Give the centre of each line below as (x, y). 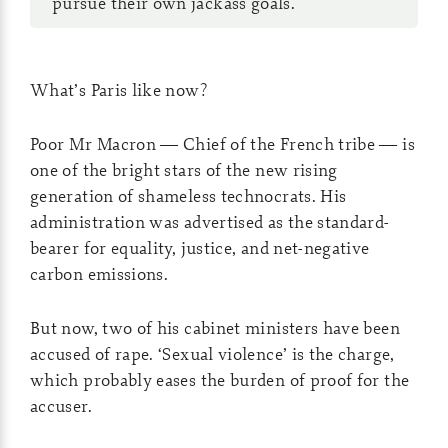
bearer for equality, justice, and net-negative (200, 247)
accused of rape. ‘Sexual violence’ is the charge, (212, 353)
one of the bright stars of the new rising (184, 169)
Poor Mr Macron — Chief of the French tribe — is (222, 143)
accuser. (61, 405)
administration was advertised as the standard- (210, 221)
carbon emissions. (99, 273)
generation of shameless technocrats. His (188, 195)
